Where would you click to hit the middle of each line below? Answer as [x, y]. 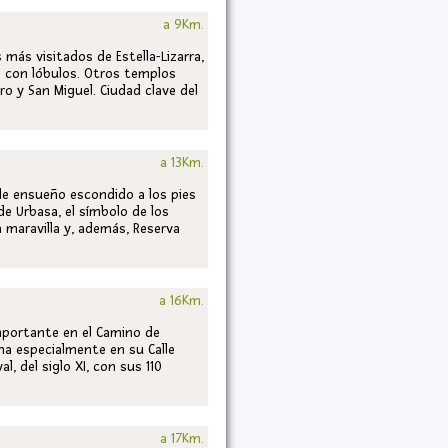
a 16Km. [181, 300]
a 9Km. [183, 24]
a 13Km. [182, 162]
